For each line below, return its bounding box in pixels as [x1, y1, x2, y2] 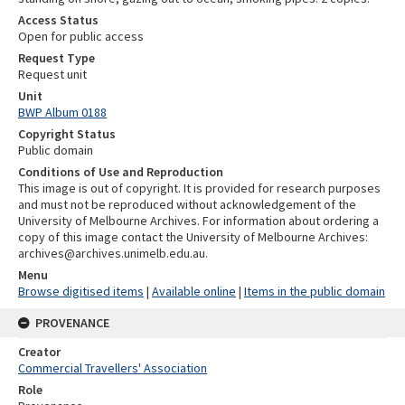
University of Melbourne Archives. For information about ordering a [18, 212, 379, 230]
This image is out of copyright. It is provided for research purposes [18, 180, 381, 197]
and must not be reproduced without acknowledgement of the [18, 196, 356, 213]
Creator [18, 344, 61, 361]
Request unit [18, 66, 87, 83]
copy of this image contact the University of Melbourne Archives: [18, 229, 368, 246]
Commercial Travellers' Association [18, 360, 207, 377]
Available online [152, 283, 236, 300]
